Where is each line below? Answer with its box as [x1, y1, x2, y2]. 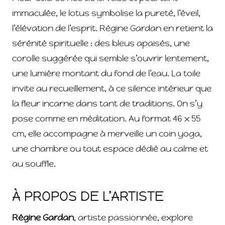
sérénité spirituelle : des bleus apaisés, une [12, 38, 190, 49]
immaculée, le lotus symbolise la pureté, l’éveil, [12, 8, 200, 19]
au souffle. [12, 158, 56, 170]
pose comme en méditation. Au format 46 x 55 [12, 113, 200, 125]
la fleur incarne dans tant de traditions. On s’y [12, 98, 202, 109]
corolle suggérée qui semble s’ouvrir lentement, [12, 53, 209, 64]
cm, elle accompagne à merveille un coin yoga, [12, 128, 202, 140]
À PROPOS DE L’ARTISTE [12, 188, 164, 205]
